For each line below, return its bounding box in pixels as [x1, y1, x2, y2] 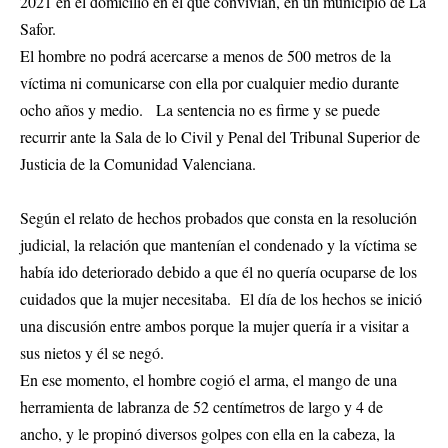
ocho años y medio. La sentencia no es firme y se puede [20, 99, 380, 120]
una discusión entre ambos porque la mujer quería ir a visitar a [20, 315, 409, 336]
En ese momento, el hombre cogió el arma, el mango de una [20, 369, 397, 390]
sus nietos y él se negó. [20, 342, 173, 363]
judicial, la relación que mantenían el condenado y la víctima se [20, 234, 417, 255]
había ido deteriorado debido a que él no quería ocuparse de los [20, 261, 417, 282]
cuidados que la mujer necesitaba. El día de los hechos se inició [20, 288, 422, 309]
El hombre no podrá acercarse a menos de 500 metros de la [20, 45, 391, 66]
